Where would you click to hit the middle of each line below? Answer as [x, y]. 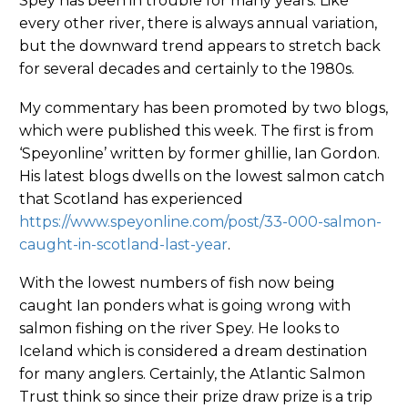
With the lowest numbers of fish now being [177, 283]
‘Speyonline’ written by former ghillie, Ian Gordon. [199, 153]
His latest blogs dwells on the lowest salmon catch [202, 176]
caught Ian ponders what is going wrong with [185, 306]
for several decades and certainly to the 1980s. [187, 69]
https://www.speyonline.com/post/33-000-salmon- [200, 221]
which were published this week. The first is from [196, 130]
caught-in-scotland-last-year [123, 244]
